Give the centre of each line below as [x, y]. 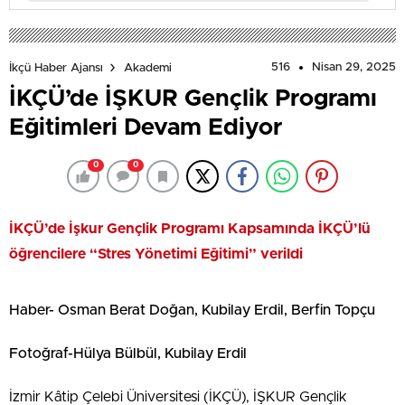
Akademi [148, 68]
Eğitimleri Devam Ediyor [146, 128]
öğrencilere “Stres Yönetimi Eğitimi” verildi [156, 254]
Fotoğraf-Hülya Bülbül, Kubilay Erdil [128, 354]
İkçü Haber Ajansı [56, 68]
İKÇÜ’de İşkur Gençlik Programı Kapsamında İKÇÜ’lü [190, 229]
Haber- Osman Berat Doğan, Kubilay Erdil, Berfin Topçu [192, 311]
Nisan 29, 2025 [354, 68]
